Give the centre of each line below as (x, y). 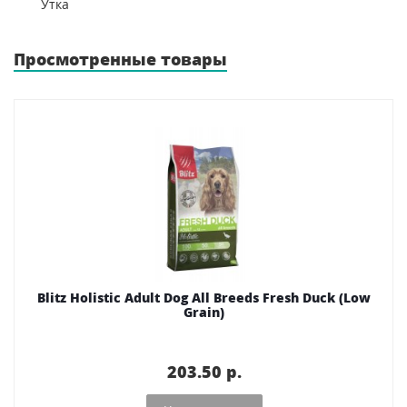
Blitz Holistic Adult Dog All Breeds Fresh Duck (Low (204, 297)
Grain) (204, 312)
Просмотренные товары (120, 59)
